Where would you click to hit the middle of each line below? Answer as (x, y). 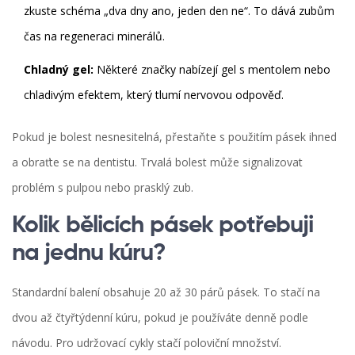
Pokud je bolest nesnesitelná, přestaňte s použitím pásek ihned (174, 136)
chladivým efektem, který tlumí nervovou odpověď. (154, 94)
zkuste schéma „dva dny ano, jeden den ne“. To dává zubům (179, 10)
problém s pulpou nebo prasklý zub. (103, 187)
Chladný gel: (59, 69)
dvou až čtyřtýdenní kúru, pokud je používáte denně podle (160, 317)
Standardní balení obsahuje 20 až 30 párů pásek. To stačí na (166, 292)
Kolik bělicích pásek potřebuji (163, 225)
